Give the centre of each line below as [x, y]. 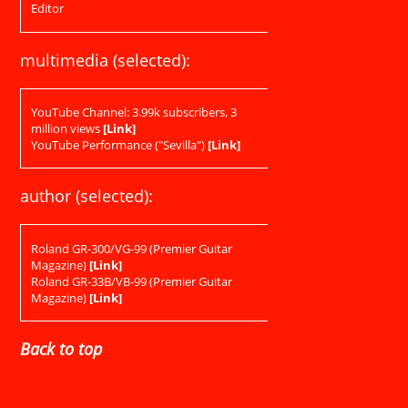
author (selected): [87, 196]
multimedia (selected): [106, 60]
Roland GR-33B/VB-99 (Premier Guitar [131, 281]
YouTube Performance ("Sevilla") [119, 144]
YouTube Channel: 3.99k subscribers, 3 [133, 112]
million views [66, 128]
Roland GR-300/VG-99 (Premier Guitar [131, 248]
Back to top [61, 349]
